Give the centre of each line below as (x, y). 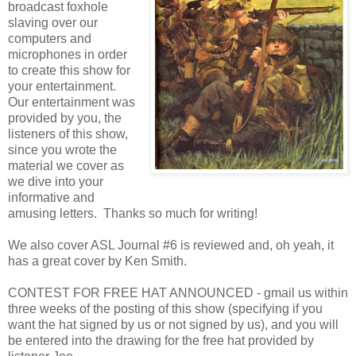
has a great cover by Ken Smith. (97, 261)
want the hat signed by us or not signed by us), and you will (173, 324)
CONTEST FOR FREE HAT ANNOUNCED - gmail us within (178, 292)
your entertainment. (62, 86)
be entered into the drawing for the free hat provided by (161, 340)
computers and (50, 38)
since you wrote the (62, 149)
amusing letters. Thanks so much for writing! (133, 213)
